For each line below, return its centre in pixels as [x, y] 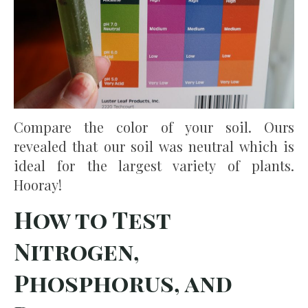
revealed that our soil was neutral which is [154, 146]
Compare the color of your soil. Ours [154, 126]
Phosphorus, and [123, 282]
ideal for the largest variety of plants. [154, 165]
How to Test [92, 219]
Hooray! [38, 184]
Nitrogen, [77, 251]
